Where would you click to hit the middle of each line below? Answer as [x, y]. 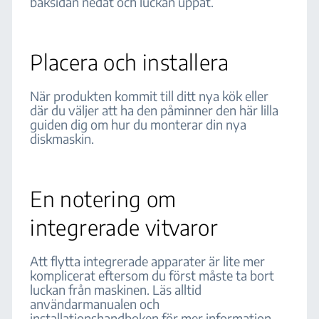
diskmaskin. [62, 138]
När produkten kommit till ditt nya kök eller [150, 96]
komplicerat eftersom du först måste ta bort [152, 275]
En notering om [103, 199]
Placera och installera [129, 62]
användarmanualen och [95, 304]
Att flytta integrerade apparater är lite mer [148, 261]
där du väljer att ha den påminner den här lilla [155, 110]
